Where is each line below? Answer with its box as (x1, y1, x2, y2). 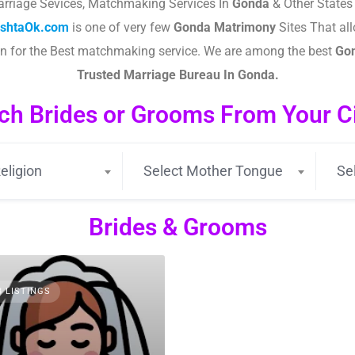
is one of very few (69, 20, 174, 35)
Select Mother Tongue (143, 162, 283, 179)
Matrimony (211, 20, 276, 35)
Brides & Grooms (88, 213, 267, 241)
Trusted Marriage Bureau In (76, 67, 238, 82)
